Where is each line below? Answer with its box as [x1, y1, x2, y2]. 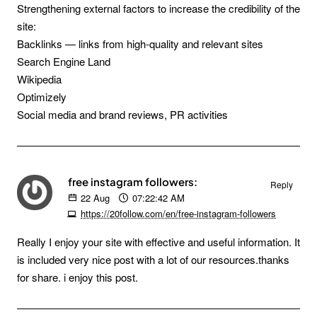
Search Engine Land [17, 54, 110, 69]
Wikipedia [17, 71, 62, 86]
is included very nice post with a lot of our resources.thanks [17, 252, 289, 267]
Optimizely [17, 89, 67, 104]
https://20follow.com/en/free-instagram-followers [81, 207, 276, 220]
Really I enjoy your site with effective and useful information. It [17, 234, 300, 249]
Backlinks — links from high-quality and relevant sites [17, 36, 263, 51]
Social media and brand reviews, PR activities [17, 107, 228, 122]
